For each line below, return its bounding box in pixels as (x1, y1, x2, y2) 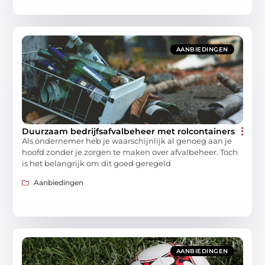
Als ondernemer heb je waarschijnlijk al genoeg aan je (22, 135, 232, 146)
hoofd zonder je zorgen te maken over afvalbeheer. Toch (22, 147, 238, 157)
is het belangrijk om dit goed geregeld (22, 158, 172, 168)
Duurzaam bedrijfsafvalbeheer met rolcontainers (22, 125, 235, 137)
